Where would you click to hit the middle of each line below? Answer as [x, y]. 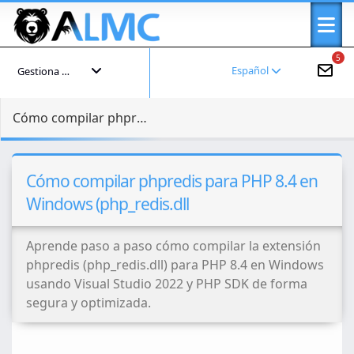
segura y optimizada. [88, 303]
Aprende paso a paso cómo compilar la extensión [173, 246]
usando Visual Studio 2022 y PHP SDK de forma [167, 284]
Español [251, 70]
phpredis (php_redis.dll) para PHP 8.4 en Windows [175, 265]
